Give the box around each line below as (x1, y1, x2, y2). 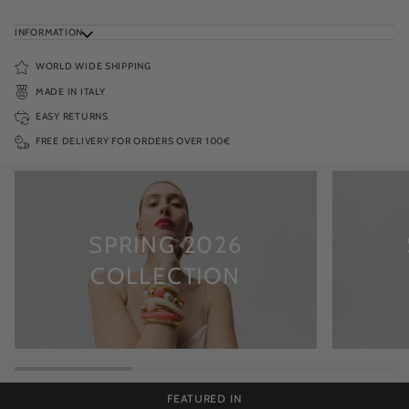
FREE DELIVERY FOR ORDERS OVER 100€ (36, 135, 231, 148)
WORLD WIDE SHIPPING (36, 60, 152, 73)
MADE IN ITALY (36, 85, 106, 98)
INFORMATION (15, 26, 83, 38)
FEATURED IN (167, 391, 242, 405)
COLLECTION (90, 261, 241, 289)
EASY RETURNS (36, 110, 109, 123)
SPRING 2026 (89, 230, 243, 258)
